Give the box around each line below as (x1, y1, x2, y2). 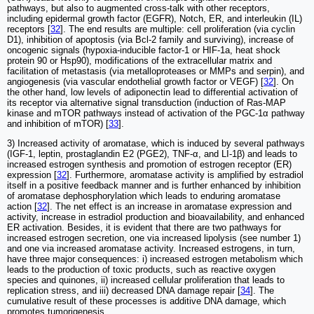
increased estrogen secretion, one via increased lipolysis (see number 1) (7, 233, 301, 244)
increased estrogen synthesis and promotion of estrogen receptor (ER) (7, 159, 292, 170)
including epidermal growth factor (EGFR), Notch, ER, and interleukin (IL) (7, 13, 302, 25)
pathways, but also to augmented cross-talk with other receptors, (7, 3, 270, 14)
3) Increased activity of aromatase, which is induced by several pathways (7, 138, 305, 149)
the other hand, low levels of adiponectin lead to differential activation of (7, 87, 298, 98)
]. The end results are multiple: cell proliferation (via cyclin (60, 24, 295, 35)
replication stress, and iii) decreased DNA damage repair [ (7, 285, 240, 296)
